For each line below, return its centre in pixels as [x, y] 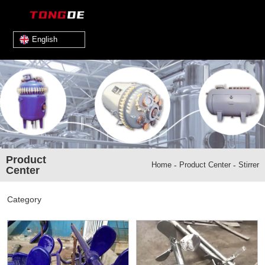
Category [24, 199]
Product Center [205, 165]
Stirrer [248, 165]
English [45, 39]
